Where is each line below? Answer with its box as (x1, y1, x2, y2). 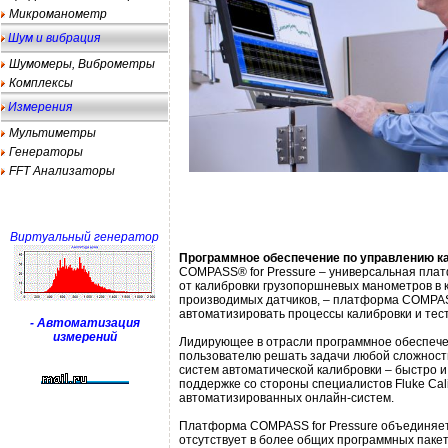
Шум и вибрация (5, 31, 100, 45)
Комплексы (9, 76, 73, 90)
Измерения (5, 100, 72, 114)
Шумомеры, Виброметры (9, 57, 155, 71)
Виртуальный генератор (10, 230, 159, 244)
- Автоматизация (29, 316, 140, 330)
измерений (52, 330, 117, 344)
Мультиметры (9, 126, 96, 140)
